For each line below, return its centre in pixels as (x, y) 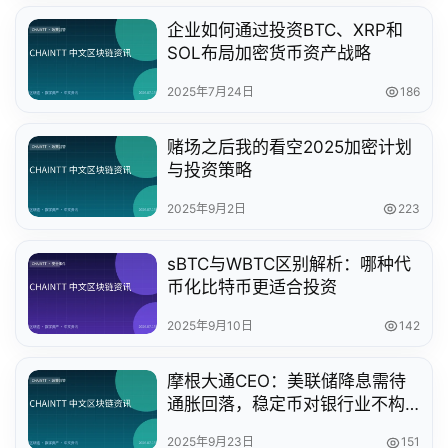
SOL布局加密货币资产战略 (269, 53)
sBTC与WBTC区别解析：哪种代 (289, 263)
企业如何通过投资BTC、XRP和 (285, 30)
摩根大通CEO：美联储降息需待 (287, 380)
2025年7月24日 (211, 91)
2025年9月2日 (207, 208)
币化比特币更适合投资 (252, 286)
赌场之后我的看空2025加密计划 (290, 146)
